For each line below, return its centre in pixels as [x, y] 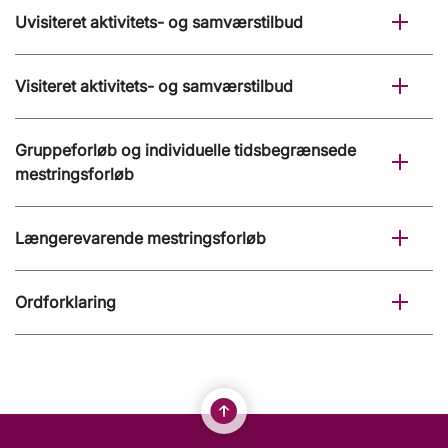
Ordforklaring [65, 302]
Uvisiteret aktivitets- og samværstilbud [159, 22]
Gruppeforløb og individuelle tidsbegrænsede [185, 150]
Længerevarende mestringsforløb [140, 238]
